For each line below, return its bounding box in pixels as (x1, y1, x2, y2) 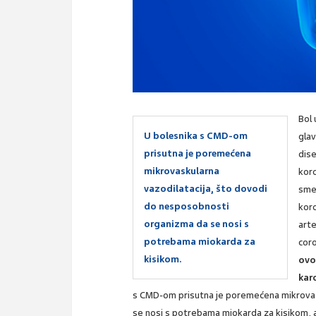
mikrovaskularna (144, 165, 220, 178)
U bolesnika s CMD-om (144, 130, 248, 142)
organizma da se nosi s (144, 218, 250, 231)
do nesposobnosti (144, 200, 230, 213)
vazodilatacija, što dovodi (144, 183, 268, 195)
